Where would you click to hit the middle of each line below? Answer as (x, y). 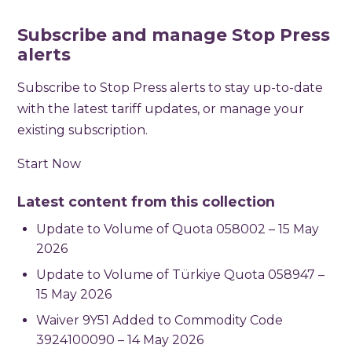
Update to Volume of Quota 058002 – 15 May (178, 229)
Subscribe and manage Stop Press (174, 35)
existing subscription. (83, 130)
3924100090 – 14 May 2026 (120, 340)
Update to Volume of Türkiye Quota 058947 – (181, 275)
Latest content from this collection (147, 202)
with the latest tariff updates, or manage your (161, 109)
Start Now (49, 164)
